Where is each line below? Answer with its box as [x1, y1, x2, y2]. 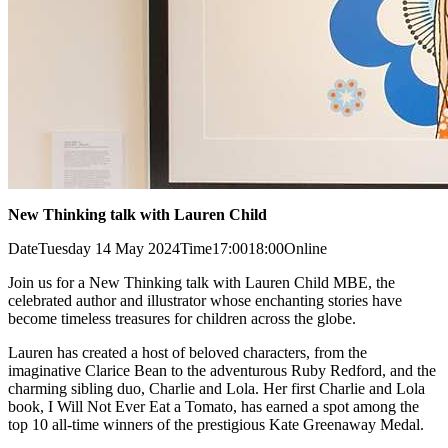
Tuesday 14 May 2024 [38, 240, 180, 258]
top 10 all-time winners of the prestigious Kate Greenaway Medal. [8, 416, 424, 434]
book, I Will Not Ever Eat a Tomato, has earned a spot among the [8, 398, 419, 416]
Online [284, 240, 327, 258]
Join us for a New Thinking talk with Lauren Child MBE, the [8, 274, 395, 292]
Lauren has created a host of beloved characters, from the [8, 344, 367, 362]
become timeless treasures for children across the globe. [8, 310, 356, 328]
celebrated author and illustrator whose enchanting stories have [8, 292, 402, 310]
